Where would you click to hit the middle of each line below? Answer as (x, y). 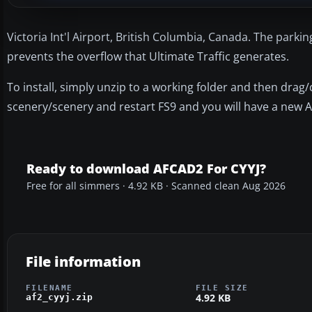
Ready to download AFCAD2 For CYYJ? (146, 168)
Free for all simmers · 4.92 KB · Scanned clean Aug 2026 (156, 186)
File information (83, 261)
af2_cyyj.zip (59, 297)
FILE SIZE (222, 287)
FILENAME (49, 287)
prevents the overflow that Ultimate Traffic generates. (148, 56)
